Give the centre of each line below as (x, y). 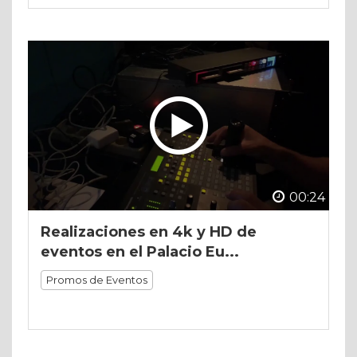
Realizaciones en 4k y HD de (149, 231)
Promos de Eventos (97, 279)
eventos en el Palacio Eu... (140, 251)
